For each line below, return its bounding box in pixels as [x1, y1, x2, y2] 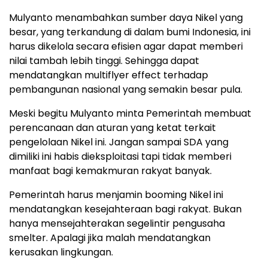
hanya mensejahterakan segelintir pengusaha [9, 217, 225, 230]
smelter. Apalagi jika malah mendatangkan [9, 231, 211, 245]
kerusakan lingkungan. [9, 245, 113, 259]
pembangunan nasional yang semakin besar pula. [9, 83, 242, 96]
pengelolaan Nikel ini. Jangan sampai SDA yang [9, 135, 229, 149]
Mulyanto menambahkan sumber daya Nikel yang [9, 11, 243, 25]
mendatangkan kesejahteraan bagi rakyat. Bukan [9, 202, 242, 216]
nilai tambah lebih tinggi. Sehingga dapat [9, 54, 199, 68]
